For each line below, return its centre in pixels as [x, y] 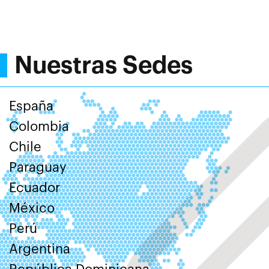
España [31, 106]
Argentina [40, 249]
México [32, 208]
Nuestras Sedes [104, 65]
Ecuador [35, 188]
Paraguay [38, 167]
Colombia [39, 126]
